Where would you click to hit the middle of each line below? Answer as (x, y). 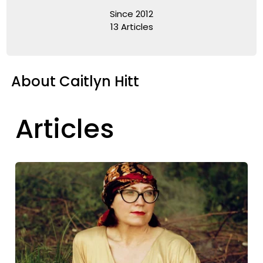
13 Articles (131, 26)
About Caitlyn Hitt (75, 81)
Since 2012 (131, 14)
